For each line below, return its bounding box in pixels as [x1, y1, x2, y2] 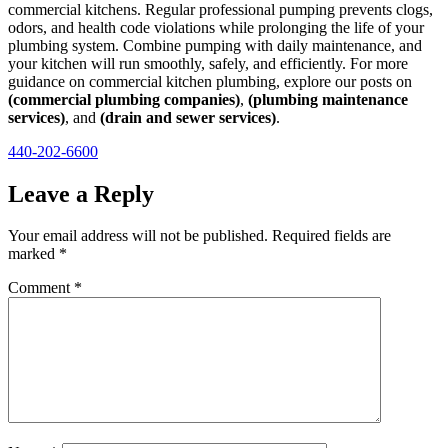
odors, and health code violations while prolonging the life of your [8, 18, 424, 36]
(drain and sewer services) [100, 108, 276, 126]
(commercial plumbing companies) [8, 90, 240, 108]
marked [8, 245, 59, 263]
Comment [8, 279, 74, 297]
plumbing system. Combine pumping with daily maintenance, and [8, 36, 422, 54]
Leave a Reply [8, 180, 154, 207]
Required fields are [272, 227, 391, 245]
